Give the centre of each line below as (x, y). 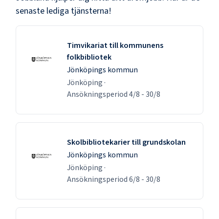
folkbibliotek (89, 57)
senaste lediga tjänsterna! (64, 11)
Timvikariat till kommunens (115, 45)
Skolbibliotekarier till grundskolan (126, 142)
